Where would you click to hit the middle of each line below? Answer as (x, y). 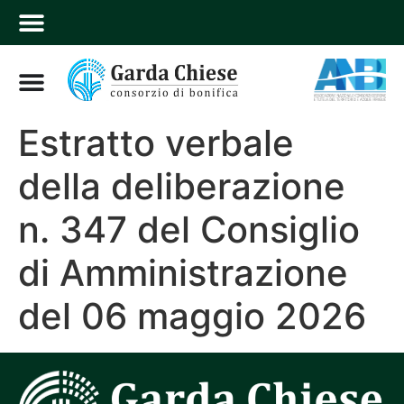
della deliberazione (182, 186)
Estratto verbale (156, 143)
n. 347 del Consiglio (189, 230)
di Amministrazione (183, 273)
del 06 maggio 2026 (192, 316)
